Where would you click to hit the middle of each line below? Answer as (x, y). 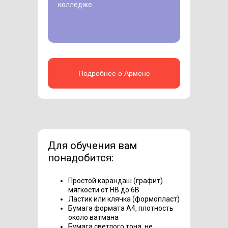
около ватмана (93, 217)
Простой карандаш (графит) (116, 180)
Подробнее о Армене (114, 73)
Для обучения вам (92, 145)
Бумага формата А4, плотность (121, 208)
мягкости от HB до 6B (104, 190)
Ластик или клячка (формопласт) (124, 199)
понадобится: (81, 158)
